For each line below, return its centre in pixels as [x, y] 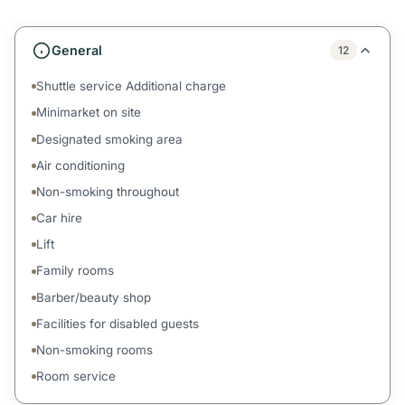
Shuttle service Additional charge [132, 86]
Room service [76, 377]
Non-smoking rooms [95, 350]
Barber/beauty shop [94, 297]
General [77, 51]
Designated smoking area [110, 139]
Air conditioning [81, 165]
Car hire [60, 218]
